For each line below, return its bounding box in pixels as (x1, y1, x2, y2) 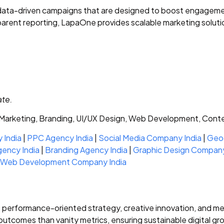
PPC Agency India (27, 132, 93, 143)
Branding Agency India (45, 144, 127, 155)
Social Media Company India (98, 132, 201, 143)
